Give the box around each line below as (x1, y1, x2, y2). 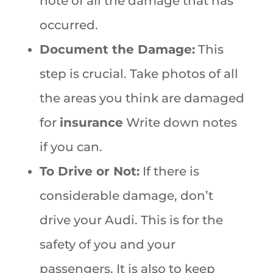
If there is (139, 163, 199, 179)
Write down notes (122, 115, 237, 130)
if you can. (39, 139, 102, 154)
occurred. (39, 17, 98, 32)
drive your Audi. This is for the (39, 212, 223, 227)
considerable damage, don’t (39, 188, 213, 203)
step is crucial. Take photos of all (39, 66, 238, 81)
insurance (59, 115, 123, 130)
